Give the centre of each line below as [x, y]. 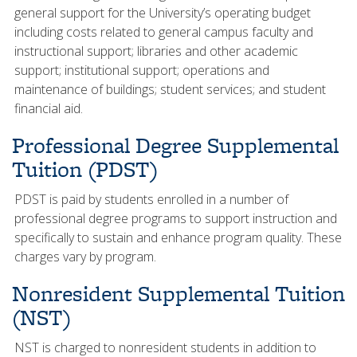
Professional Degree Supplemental [175, 145]
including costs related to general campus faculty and [164, 32]
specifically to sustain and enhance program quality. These [178, 237]
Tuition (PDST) [85, 169]
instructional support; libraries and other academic [156, 51]
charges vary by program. [85, 257]
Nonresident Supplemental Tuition [178, 294]
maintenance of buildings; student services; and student [170, 89]
